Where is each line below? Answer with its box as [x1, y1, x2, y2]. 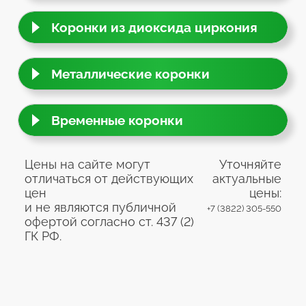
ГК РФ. [25, 228, 62, 243]
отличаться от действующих [25, 171, 194, 186]
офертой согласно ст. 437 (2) [25, 214, 195, 229]
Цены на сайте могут [25, 156, 151, 171]
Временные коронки [51, 112, 184, 128]
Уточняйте [219, 156, 281, 171]
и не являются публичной [25, 199, 177, 214]
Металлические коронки [51, 66, 210, 81]
